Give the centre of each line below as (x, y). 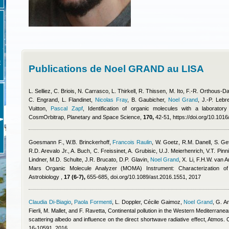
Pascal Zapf (67, 108)
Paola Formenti (93, 202)
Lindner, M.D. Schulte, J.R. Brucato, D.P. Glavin (88, 159)
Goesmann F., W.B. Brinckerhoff (69, 142)
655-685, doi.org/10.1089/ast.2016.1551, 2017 (143, 177)
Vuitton (37, 108)
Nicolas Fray (111, 100)
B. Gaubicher (148, 100)
